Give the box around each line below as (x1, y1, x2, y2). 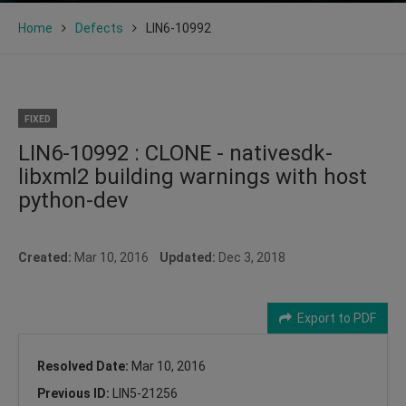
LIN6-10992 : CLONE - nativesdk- (18, 140, 333, 166)
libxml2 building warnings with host (18, 163, 367, 189)
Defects (75, 20, 123, 35)
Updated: (159, 249, 216, 265)
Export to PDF (292, 310, 376, 325)
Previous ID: (37, 385, 112, 401)
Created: (18, 249, 72, 265)
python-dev (18, 187, 129, 213)
